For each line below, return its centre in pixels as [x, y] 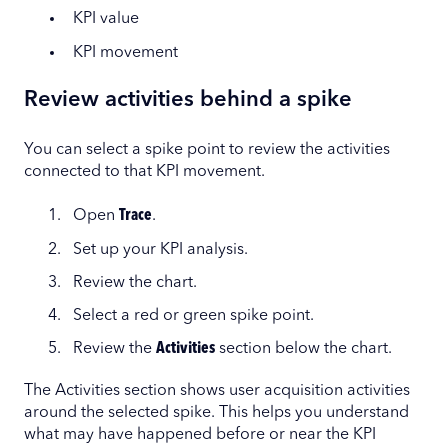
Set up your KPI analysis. [160, 249]
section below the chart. [303, 349]
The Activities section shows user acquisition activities [217, 391]
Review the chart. [135, 282]
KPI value [106, 19]
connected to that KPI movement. [144, 172]
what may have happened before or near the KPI [200, 435]
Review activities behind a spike [188, 99]
